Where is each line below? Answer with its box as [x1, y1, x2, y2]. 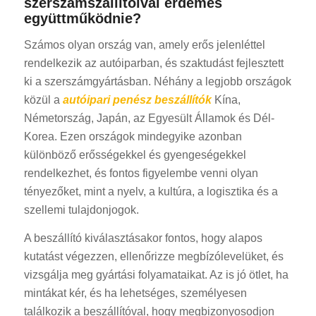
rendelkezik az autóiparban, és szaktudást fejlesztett [23, 57, 284, 69]
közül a [23, 94, 63, 106]
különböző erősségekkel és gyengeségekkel [23, 149, 246, 161]
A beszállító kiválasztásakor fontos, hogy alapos [23, 231, 262, 244]
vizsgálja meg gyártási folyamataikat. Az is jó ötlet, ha [23, 268, 288, 281]
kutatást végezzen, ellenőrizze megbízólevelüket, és [23, 250, 284, 262]
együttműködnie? [23, 11, 141, 27]
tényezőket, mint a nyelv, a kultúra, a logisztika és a [23, 186, 278, 197]
